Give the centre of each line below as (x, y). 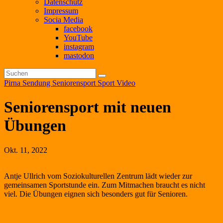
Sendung (37, 83)
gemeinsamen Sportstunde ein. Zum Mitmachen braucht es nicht (105, 185)
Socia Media (63, 20)
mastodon (79, 56)
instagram (79, 47)
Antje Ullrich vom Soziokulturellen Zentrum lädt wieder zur (98, 176)
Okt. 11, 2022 (26, 150)
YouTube (78, 38)
